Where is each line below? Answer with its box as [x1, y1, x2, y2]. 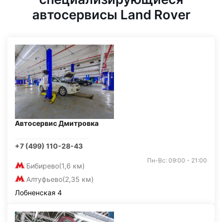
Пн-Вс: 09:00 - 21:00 [147, 157, 207, 164]
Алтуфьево [26, 175, 62, 183]
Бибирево [26, 162, 59, 170]
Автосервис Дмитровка [15, 119, 99, 127]
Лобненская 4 [15, 188, 62, 197]
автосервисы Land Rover [32, 7, 190, 22]
